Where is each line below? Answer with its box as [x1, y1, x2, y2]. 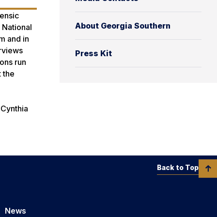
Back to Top [157, 163, 199, 171]
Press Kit [75, 48, 112, 58]
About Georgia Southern [75, 20, 170, 31]
